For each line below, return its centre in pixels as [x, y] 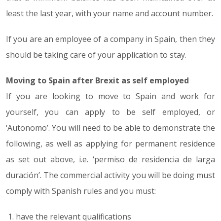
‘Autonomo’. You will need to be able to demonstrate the [110, 128]
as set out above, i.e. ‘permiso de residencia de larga [110, 159]
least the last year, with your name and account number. [110, 13]
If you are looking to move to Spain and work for [110, 96]
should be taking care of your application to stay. [96, 55]
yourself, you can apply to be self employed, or [110, 112]
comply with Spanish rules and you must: [81, 191]
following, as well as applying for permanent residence [110, 144]
